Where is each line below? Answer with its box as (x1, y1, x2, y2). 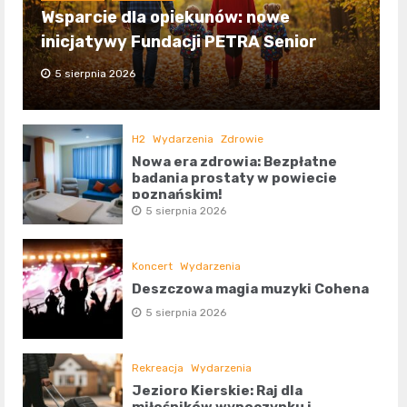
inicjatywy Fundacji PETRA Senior (41, 32, 317, 53)
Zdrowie (221, 133, 264, 146)
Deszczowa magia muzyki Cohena (132, 281, 370, 298)
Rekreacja (132, 362, 184, 375)
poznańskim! (132, 186, 223, 203)
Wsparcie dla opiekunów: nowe (41, 7, 290, 28)
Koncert (132, 260, 174, 273)
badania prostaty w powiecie (132, 170, 338, 187)
